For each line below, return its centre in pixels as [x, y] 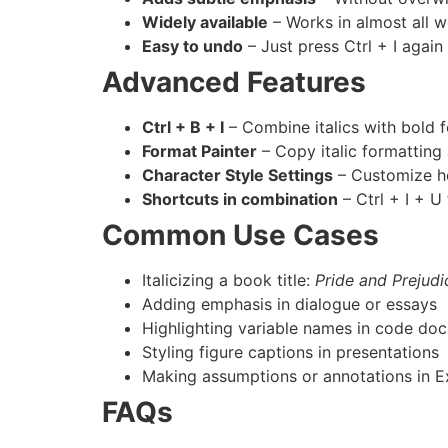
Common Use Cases [240, 234]
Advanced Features [234, 81]
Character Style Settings [237, 174]
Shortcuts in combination [240, 198]
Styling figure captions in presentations [290, 351]
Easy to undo [192, 45]
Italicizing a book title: [228, 279]
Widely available [205, 21]
